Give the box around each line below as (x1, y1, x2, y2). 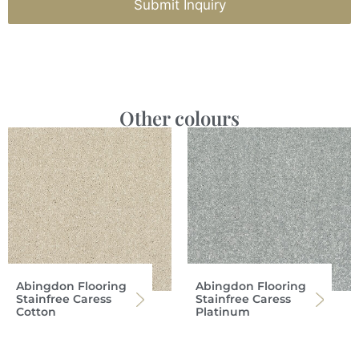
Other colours (119, 104, 240, 131)
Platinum (196, 304, 250, 319)
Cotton (16, 304, 56, 319)
